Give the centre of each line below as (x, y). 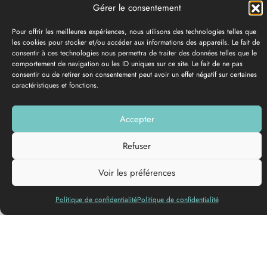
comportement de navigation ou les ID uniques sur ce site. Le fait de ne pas (127, 64)
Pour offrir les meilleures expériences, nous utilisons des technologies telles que (134, 32)
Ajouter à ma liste (142, 143)
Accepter (137, 119)
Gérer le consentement (137, 8)
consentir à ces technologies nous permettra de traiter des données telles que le (134, 53)
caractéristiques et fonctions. (55, 85)
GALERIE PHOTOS (133, 116)
